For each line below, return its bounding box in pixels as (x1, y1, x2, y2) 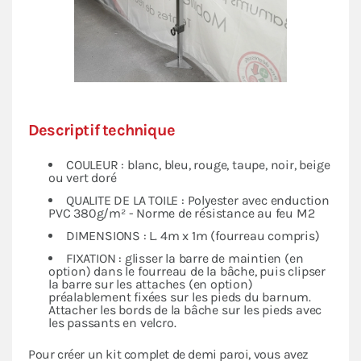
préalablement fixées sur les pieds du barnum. (48, 288, 311, 305)
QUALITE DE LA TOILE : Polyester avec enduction (66, 192, 330, 208)
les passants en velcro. (48, 314, 176, 330)
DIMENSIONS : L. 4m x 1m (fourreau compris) (66, 227, 320, 243)
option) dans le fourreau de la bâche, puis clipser (48, 263, 326, 279)
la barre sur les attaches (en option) (48, 276, 253, 292)
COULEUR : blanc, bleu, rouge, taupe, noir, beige (66, 156, 330, 172)
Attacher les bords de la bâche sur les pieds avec (48, 301, 322, 317)
